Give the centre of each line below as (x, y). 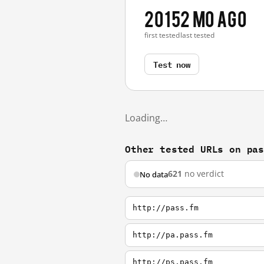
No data (154, 174)
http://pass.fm (166, 208)
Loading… (146, 118)
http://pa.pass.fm (173, 235)
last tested (198, 35)
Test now (172, 64)
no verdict (203, 174)
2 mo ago (214, 18)
